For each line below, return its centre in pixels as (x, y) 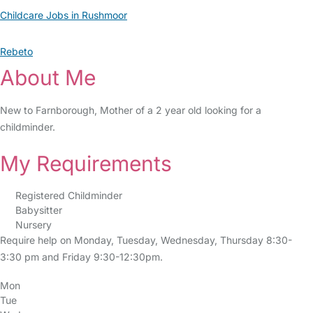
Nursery (33, 225)
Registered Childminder (68, 195)
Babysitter (38, 210)
